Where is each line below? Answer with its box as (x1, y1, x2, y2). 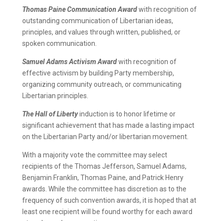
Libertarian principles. (22, 91, 88, 100)
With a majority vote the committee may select (22, 150, 167, 159)
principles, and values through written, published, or (22, 28, 181, 36)
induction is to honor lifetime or (77, 110, 176, 118)
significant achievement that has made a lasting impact (22, 121, 194, 129)
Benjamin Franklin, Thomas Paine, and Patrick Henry (22, 173, 184, 182)
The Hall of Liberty (22, 110, 78, 118)
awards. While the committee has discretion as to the (22, 184, 186, 193)
